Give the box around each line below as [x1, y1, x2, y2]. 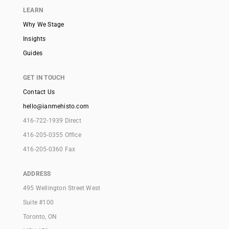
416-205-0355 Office [23, 131, 81, 139]
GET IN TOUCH [23, 74, 65, 82]
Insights [23, 35, 46, 43]
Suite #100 [23, 199, 54, 207]
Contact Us [23, 88, 55, 96]
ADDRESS [23, 170, 51, 178]
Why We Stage [23, 21, 64, 29]
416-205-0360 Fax [23, 146, 76, 153]
